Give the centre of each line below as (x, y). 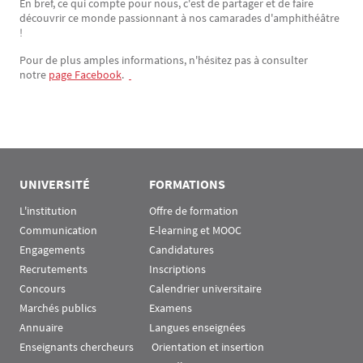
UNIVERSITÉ (55, 184)
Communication (58, 230)
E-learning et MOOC (195, 230)
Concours (43, 288)
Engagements (52, 250)
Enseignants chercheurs (77, 347)
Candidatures (181, 250)
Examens (171, 308)
